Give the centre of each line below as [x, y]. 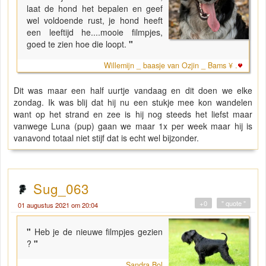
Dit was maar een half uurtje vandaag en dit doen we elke [133, 90]
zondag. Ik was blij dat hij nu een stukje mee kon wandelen [133, 102]
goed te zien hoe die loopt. [77, 44]
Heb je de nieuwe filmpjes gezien [99, 231]
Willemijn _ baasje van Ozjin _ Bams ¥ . [171, 65]
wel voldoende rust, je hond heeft [95, 20]
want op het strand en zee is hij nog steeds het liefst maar [133, 114]
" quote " [234, 203]
